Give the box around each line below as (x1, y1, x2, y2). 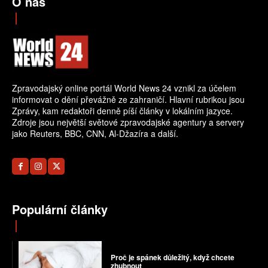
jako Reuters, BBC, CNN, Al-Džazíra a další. (12, 127, 178, 140)
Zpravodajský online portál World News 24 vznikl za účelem (12, 82, 236, 95)
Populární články (12, 200, 108, 218)
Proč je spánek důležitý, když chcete (110, 251, 234, 263)
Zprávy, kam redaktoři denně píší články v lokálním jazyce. (12, 105, 233, 117)
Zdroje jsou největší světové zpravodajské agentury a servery (12, 116, 244, 129)
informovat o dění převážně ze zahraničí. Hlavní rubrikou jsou (12, 93, 245, 106)
